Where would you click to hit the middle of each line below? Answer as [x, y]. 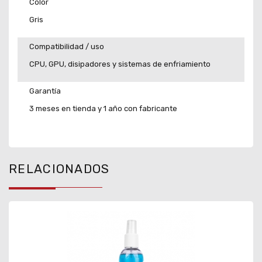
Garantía [45, 91]
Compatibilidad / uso [67, 46]
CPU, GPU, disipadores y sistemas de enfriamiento [120, 64]
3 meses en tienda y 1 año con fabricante [103, 109]
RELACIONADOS [59, 169]
